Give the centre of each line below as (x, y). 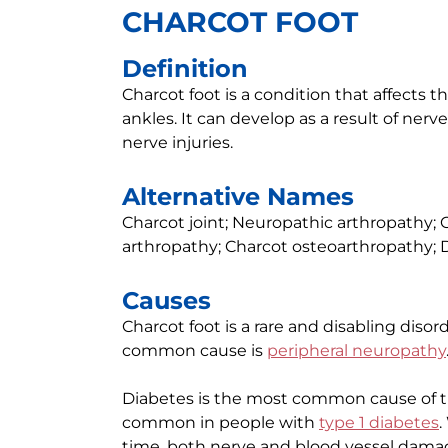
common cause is (194, 350)
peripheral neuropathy (356, 350)
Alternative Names (238, 196)
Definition (185, 68)
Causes (166, 300)
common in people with (220, 422)
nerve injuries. (177, 142)
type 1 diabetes (379, 422)
